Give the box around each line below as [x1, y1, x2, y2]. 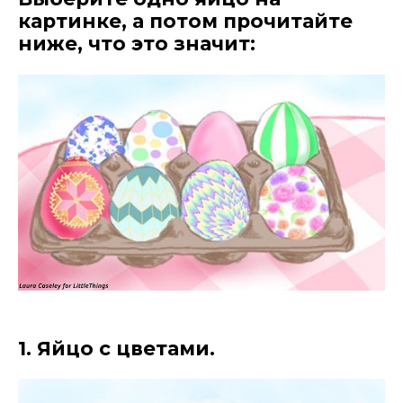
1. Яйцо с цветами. [18, 336, 215, 360]
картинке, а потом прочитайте [18, 9, 353, 33]
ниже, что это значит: [18, 31, 255, 56]
